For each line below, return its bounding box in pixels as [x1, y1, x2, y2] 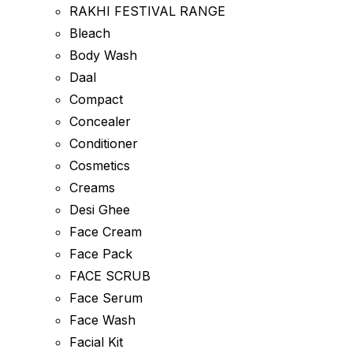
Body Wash [69, 47, 137, 63]
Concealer [69, 113, 131, 129]
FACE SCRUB [69, 268, 150, 284]
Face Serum [69, 290, 143, 306]
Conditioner [69, 136, 138, 151]
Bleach [69, 25, 110, 41]
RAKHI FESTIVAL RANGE [69, 3, 225, 19]
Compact [69, 91, 123, 107]
